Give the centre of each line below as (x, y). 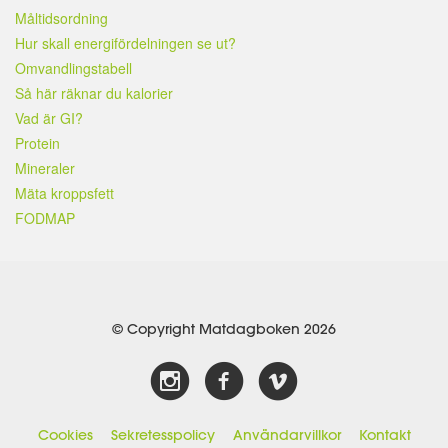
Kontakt (384, 435)
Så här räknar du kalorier (94, 92)
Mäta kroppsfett (64, 192)
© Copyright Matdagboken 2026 (224, 329)
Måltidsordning (61, 17)
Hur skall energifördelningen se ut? (125, 42)
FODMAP (45, 217)
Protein (37, 142)
